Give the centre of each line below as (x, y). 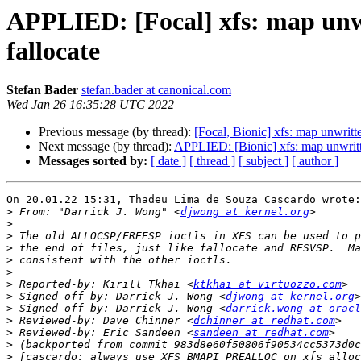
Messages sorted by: (93, 161)
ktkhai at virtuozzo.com (268, 284)
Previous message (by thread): (116, 132)
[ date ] (168, 161)
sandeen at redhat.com (261, 333)
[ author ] (315, 161)
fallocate (53, 51)
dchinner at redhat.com (264, 321)
